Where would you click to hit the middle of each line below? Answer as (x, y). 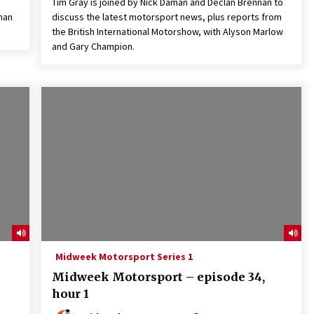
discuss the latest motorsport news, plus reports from (166, 17)
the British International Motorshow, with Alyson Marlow (167, 32)
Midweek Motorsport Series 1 (124, 257)
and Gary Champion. (93, 46)
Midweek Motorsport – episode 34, (158, 277)
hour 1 (70, 294)
